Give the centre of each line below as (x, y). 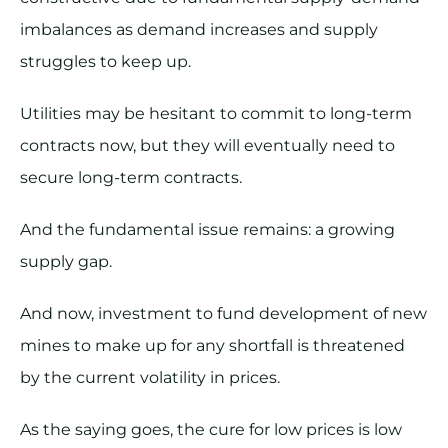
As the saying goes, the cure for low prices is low (211, 430)
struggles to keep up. (105, 62)
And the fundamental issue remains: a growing (207, 230)
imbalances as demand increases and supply (199, 30)
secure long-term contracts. (133, 178)
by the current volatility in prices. (150, 378)
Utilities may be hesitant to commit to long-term (216, 114)
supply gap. (66, 262)
